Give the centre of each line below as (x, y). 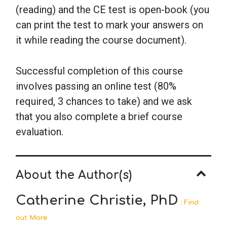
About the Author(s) (74, 175)
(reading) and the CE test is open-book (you (112, 9)
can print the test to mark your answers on (109, 25)
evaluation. (40, 131)
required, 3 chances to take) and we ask (104, 101)
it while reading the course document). (101, 40)
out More (32, 218)
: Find (188, 203)
